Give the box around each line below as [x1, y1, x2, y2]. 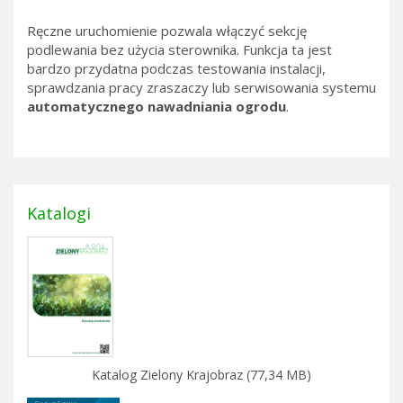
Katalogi [27, 202, 91, 225]
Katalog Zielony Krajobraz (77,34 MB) [92, 366, 311, 384]
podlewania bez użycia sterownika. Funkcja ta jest [27, 40, 332, 59]
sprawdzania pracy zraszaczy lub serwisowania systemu [27, 78, 376, 97]
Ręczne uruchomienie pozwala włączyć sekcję [27, 22, 307, 40]
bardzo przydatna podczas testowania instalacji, [27, 59, 326, 78]
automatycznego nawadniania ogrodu [27, 97, 286, 116]
